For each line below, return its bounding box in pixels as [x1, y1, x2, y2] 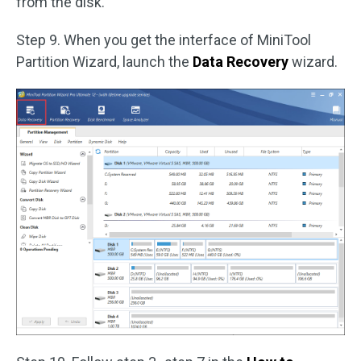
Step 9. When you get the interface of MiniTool [16, 31, 311, 48]
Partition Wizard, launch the [16, 52, 193, 70]
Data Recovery [193, 52, 288, 70]
